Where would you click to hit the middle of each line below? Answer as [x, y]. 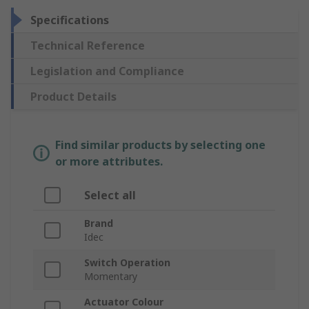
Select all [110, 196]
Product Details [73, 97]
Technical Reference [88, 46]
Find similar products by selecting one [160, 145]
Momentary [111, 277]
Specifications [70, 20]
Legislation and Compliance [107, 71]
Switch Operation [127, 263]
